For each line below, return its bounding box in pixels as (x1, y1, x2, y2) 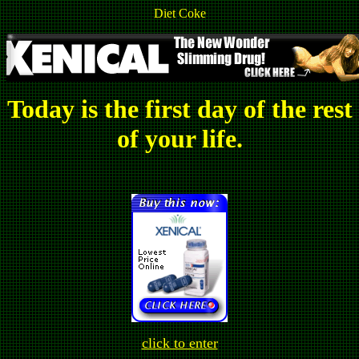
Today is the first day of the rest (6, 95, 353, 123)
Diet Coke (153, 6, 206, 20)
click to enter (141, 335, 218, 351)
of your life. (116, 124, 243, 153)
